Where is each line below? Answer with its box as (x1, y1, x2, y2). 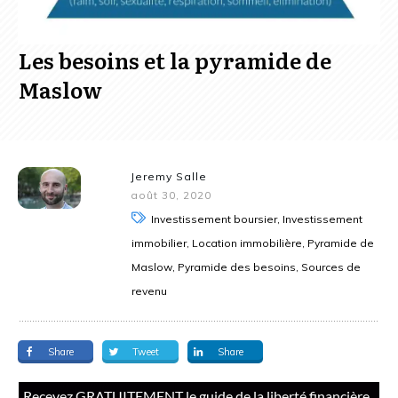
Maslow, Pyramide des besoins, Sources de (131, 260, 362, 275)
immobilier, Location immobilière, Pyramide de (131, 236, 375, 251)
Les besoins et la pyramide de (19, 44, 331, 76)
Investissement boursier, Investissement (151, 212, 363, 227)
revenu (131, 284, 168, 298)
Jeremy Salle (131, 170, 208, 184)
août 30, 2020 (131, 188, 212, 203)
